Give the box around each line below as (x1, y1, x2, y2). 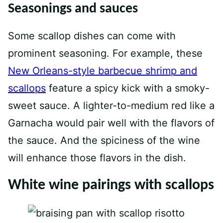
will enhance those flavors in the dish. (8, 152, 186, 164)
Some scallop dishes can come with (8, 30, 176, 42)
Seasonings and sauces (8, 2, 138, 16)
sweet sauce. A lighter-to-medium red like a (8, 100, 215, 111)
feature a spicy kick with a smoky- (46, 82, 210, 94)
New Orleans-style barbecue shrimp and (8, 65, 197, 77)
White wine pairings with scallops (8, 178, 214, 193)
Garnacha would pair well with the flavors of (8, 117, 215, 129)
